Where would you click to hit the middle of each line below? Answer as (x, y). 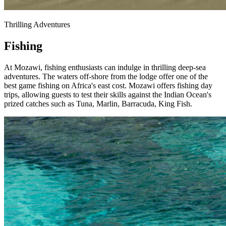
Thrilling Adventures (37, 24)
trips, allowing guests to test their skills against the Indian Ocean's (108, 94)
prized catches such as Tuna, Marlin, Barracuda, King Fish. (98, 103)
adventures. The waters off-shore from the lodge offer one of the (106, 76)
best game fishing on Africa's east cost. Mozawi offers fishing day (108, 85)
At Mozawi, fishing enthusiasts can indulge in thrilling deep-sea (105, 67)
